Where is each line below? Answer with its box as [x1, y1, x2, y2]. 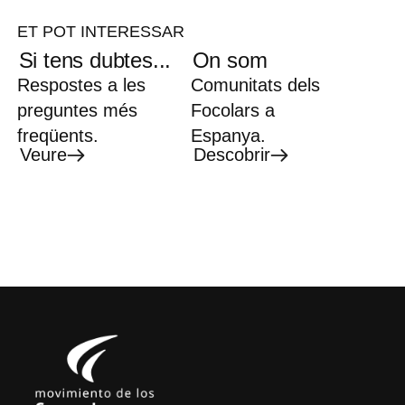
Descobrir [193, 145, 270, 165]
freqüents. [16, 126, 99, 146]
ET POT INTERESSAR [16, 23, 184, 42]
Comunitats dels [190, 75, 320, 96]
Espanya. [190, 126, 266, 146]
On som [192, 48, 268, 73]
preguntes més [16, 100, 137, 121]
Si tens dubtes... [18, 48, 172, 73]
